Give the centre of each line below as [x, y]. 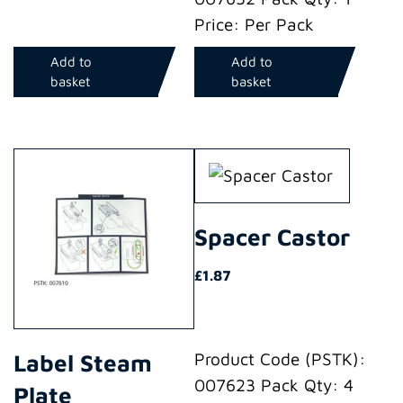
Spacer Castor [272, 237]
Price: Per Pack [254, 25]
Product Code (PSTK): [279, 358]
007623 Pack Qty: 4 [273, 385]
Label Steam [83, 362]
